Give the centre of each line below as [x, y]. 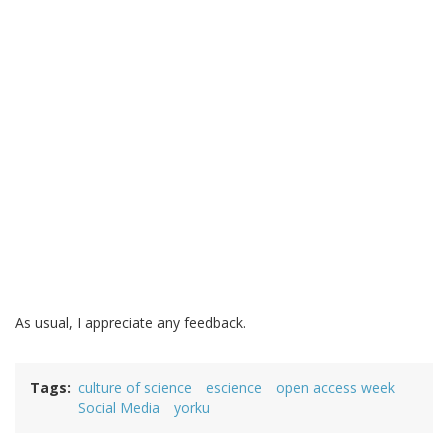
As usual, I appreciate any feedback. [130, 323]
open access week [335, 388]
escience [234, 388]
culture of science [135, 388]
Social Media [119, 408]
